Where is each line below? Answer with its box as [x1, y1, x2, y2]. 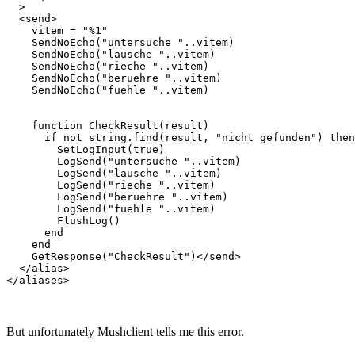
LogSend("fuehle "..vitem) [6, 202, 216, 215]
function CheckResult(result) [6, 119, 209, 132]
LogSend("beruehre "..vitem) [6, 190, 228, 203]
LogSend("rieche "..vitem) [6, 178, 216, 191]
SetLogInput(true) [6, 143, 165, 155]
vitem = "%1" [6, 24, 108, 36]
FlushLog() [6, 214, 120, 227]
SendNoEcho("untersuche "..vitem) [6, 36, 247, 48]
